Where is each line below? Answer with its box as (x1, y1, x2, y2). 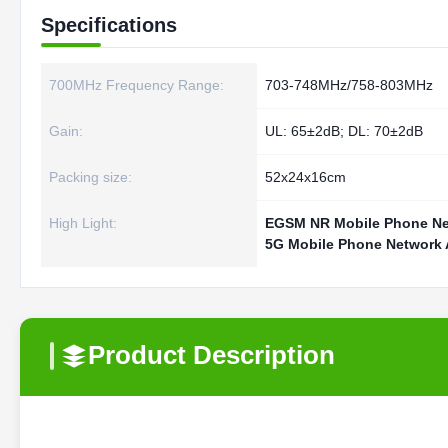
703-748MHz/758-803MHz (265, 77, 433, 93)
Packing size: (49, 169, 132, 185)
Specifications (41, 14, 177, 36)
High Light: (49, 215, 117, 231)
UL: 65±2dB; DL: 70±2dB (265, 123, 423, 139)
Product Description (88, 340, 335, 370)
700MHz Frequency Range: (49, 77, 224, 93)
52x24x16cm (265, 169, 346, 185)
